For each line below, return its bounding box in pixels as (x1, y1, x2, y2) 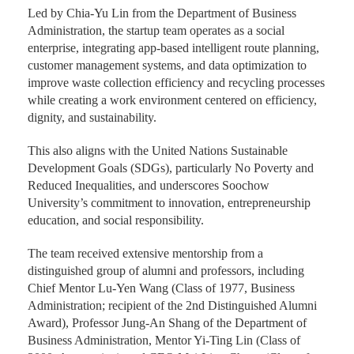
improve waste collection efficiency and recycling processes (28, 76, 325, 90)
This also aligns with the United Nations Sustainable (28, 144, 288, 158)
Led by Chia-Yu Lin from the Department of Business (28, 6, 296, 21)
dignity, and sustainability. (28, 111, 156, 125)
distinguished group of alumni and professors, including (28, 264, 304, 278)
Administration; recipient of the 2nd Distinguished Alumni (28, 299, 317, 313)
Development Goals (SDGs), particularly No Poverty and (28, 161, 314, 175)
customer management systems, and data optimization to (28, 58, 307, 73)
